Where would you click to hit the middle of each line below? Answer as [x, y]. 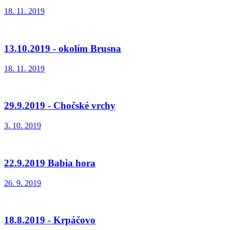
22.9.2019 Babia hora [50, 163]
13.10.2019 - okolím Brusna [63, 48]
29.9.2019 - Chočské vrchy [60, 106]
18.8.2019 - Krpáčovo [50, 220]
